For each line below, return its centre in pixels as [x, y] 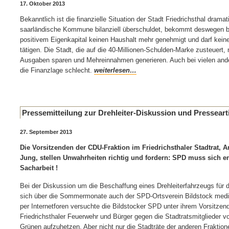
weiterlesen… [115, 70]
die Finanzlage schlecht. [57, 70]
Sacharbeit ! [39, 168]
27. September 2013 [46, 132]
